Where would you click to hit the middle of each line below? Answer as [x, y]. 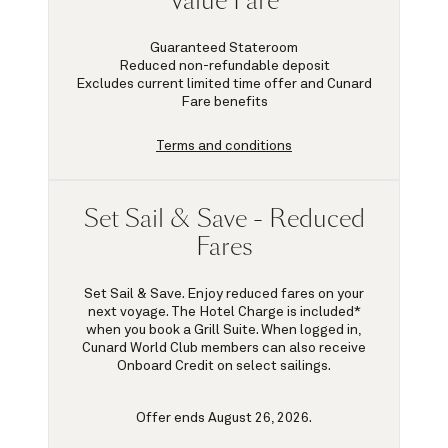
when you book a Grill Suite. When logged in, [224, 329]
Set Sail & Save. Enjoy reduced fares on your [224, 293]
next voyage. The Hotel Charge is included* [224, 311]
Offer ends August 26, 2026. [224, 417]
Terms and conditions [224, 145]
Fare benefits [224, 101]
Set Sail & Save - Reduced [224, 218]
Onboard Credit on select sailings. [224, 365]
